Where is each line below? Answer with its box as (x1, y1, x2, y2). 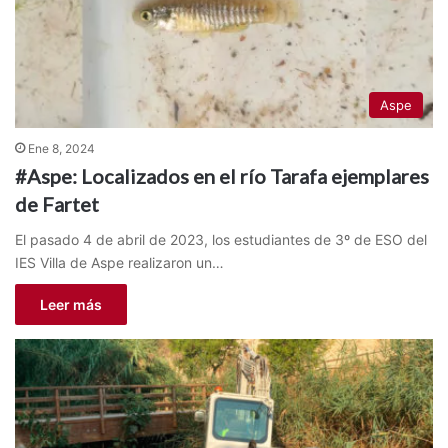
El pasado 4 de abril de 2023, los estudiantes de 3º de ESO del (15, 231, 427, 249)
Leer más (40, 296, 102, 314)
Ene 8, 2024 (28, 141, 95, 157)
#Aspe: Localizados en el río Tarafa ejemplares (15, 164, 429, 189)
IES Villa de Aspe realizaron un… (15, 254, 224, 272)
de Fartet (15, 192, 99, 217)
